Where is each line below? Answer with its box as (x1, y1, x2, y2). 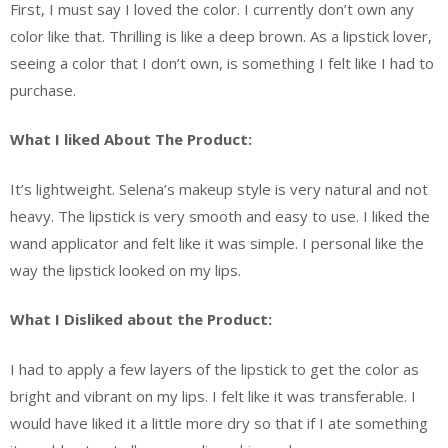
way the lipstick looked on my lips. (10, 259, 241, 280)
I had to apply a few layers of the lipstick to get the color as (10, 358, 419, 379)
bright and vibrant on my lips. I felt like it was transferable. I (10, 385, 416, 406)
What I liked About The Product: (10, 129, 252, 150)
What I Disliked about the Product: (10, 309, 272, 330)
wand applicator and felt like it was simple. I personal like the (10, 232, 424, 253)
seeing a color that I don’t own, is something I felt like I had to (10, 52, 434, 73)
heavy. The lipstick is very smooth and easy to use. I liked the (10, 205, 430, 226)
